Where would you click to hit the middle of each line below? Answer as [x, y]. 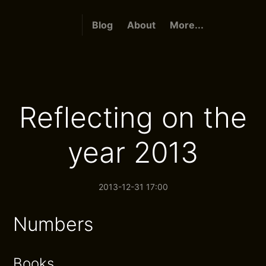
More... [186, 25]
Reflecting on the [133, 117]
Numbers [53, 224]
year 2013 [133, 152]
